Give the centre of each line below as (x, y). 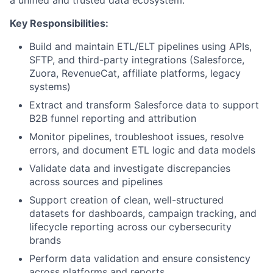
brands (45, 240)
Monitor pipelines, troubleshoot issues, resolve (136, 136)
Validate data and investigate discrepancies (130, 168)
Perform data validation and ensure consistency (140, 258)
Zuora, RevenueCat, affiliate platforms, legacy (135, 73)
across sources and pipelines (96, 181)
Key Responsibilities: (59, 23)
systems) (50, 86)
